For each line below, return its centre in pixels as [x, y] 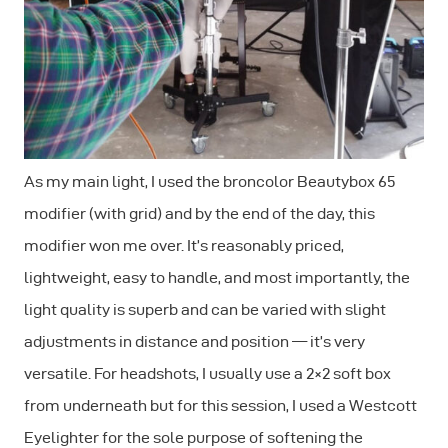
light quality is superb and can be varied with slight [205, 310]
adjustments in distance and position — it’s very [194, 342]
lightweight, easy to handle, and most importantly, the [217, 278]
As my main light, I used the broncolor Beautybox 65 [210, 182]
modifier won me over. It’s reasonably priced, [184, 246]
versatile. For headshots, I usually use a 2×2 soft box [207, 374]
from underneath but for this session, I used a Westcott [220, 406]
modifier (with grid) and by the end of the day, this [199, 214]
